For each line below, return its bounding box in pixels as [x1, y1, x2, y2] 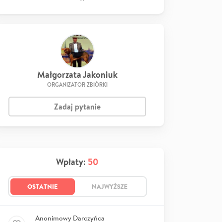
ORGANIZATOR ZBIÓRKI [47, 81, 108, 89]
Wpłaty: [56, 156, 88, 168]
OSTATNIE [27, 182, 58, 191]
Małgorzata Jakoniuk [37, 68, 117, 81]
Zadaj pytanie [54, 101, 101, 112]
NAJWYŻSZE [91, 182, 128, 191]
